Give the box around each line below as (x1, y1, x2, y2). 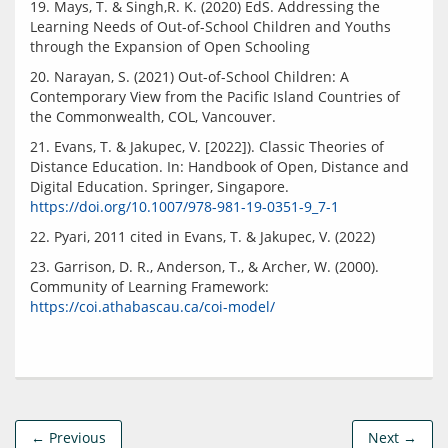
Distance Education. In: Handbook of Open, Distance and (30, 157, 409, 176)
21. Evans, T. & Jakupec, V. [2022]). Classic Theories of (30, 137, 384, 156)
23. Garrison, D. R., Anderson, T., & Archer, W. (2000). (30, 257, 379, 276)
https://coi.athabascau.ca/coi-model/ (30, 297, 275, 316)
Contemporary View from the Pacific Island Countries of (30, 87, 400, 106)
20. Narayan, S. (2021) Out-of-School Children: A (30, 67, 349, 86)
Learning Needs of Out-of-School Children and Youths (30, 17, 391, 36)
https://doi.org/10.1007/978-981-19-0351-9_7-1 (30, 197, 339, 216)
